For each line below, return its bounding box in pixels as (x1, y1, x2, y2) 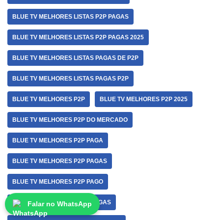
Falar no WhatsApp (27, 200, 92, 208)
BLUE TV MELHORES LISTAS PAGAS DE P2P (12, 55, 138, 61)
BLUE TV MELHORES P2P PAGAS (12, 158, 107, 165)
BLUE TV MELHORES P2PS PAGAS (12, 199, 111, 206)
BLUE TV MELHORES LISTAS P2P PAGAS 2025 (12, 34, 144, 41)
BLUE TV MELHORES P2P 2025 (100, 96, 188, 103)
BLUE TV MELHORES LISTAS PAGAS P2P (12, 75, 129, 82)
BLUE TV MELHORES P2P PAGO (12, 178, 103, 185)
